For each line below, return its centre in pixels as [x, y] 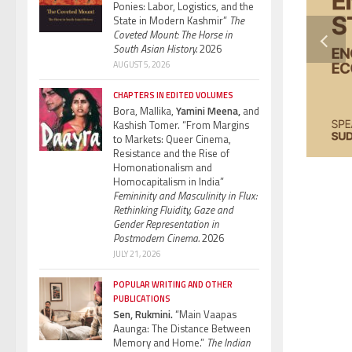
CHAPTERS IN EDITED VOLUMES [173, 95]
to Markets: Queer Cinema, [172, 139]
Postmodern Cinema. [156, 238]
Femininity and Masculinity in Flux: [185, 195]
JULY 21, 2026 [137, 253]
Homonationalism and [163, 167]
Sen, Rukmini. [143, 314]
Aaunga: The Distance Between [182, 328]
